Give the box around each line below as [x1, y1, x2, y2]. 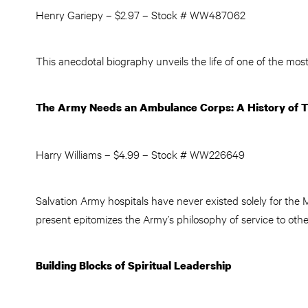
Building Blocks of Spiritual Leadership [36, 258, 232, 273]
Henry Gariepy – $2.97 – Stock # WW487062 [36, 7, 245, 21]
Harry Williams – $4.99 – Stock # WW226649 [36, 146, 245, 161]
